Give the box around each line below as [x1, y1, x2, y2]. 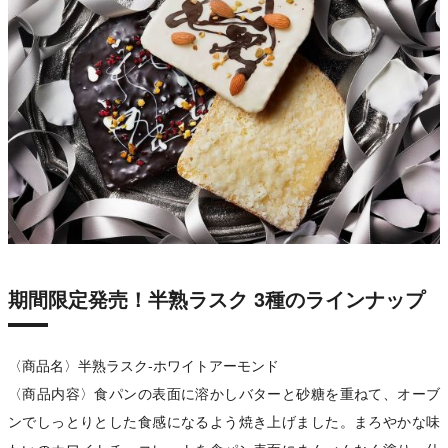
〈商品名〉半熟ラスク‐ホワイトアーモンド [8, 354, 279, 375]
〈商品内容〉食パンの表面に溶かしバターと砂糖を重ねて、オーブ [8, 382, 440, 403]
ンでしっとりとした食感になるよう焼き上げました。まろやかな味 [8, 410, 440, 431]
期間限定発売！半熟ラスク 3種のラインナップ [8, 283, 425, 313]
